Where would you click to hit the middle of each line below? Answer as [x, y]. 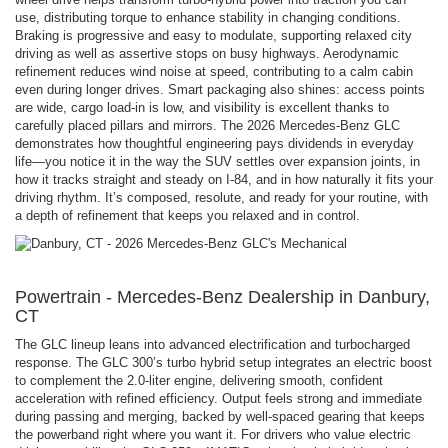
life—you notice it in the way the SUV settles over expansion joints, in [217, 161]
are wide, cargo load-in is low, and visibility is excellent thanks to [202, 107]
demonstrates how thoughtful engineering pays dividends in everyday [214, 143]
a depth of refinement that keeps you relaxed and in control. [187, 215]
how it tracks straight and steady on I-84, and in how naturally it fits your [224, 179]
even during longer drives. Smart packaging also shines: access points [220, 89]
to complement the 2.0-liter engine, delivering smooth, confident [199, 380]
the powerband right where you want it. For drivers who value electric [213, 434]
